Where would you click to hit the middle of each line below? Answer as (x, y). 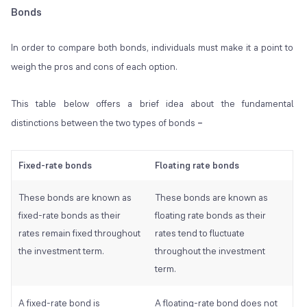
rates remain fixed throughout (79, 233)
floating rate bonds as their (210, 216)
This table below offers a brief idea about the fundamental (152, 104)
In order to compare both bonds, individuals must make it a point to (152, 48)
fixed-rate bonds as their (70, 216)
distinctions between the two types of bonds (103, 123)
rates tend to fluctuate (200, 233)
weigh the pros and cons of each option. (95, 67)
